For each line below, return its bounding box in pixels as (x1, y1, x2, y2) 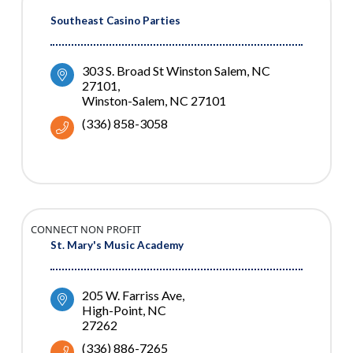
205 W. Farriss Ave (82, 288, 182, 303)
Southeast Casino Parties (50, 14, 180, 28)
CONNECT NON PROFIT (31, 222, 141, 237)
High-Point (82, 303, 143, 318)
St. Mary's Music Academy (50, 239, 184, 252)
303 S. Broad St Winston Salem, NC (82, 63, 270, 79)
